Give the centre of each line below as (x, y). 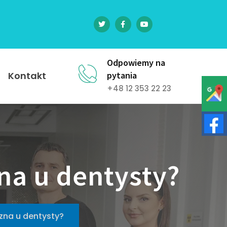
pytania (122, 75)
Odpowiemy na (136, 63)
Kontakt (27, 76)
